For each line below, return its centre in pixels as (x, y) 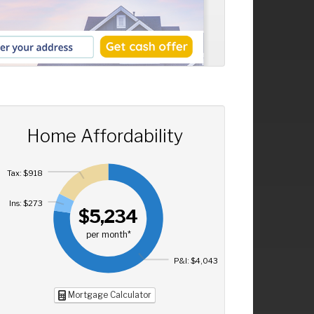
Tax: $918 (25, 173)
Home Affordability (104, 135)
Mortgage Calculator (108, 295)
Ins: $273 (26, 203)
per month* (108, 235)
